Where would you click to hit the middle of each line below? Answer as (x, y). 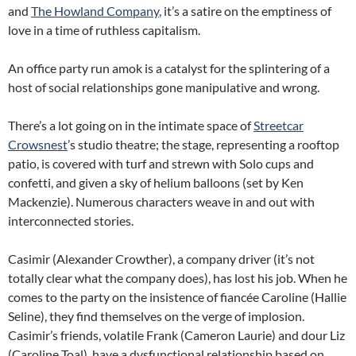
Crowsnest (38, 145)
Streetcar (279, 126)
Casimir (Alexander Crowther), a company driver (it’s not (161, 259)
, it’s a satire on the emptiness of (245, 11)
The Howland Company (95, 11)
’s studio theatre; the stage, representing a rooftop (203, 145)
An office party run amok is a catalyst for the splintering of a (169, 68)
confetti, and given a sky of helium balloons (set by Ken (156, 183)
